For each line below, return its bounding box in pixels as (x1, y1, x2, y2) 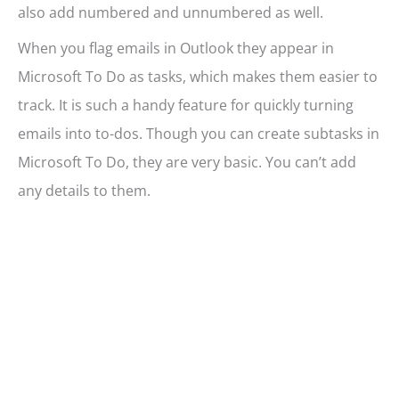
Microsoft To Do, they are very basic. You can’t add (18, 152, 356, 173)
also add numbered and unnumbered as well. (18, 3, 323, 23)
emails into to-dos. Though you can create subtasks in (18, 124, 379, 144)
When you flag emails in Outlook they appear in (18, 38, 334, 59)
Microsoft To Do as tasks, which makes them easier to (18, 67, 378, 87)
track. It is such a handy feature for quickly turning (18, 95, 354, 116)
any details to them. (18, 181, 151, 201)
